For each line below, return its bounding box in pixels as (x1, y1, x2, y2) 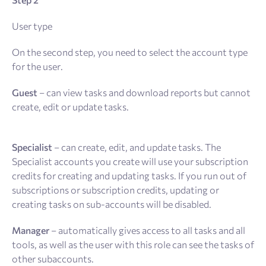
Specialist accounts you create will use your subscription (12, 155, 248, 167)
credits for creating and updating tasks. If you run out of (12, 169, 246, 181)
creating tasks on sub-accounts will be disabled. (12, 198, 211, 210)
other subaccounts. (12, 252, 94, 264)
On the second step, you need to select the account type (12, 46, 248, 58)
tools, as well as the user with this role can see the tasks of (12, 238, 254, 250)
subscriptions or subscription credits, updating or (12, 183, 219, 195)
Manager (12, 224, 49, 236)
